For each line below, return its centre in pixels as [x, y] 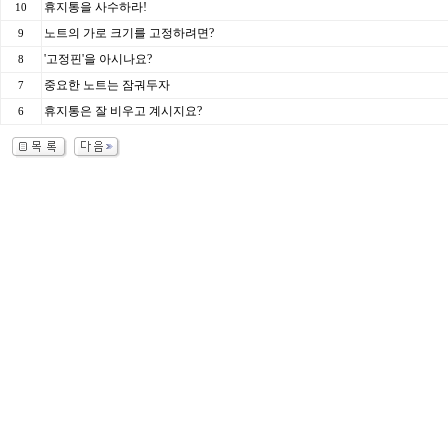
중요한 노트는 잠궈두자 [107, 85]
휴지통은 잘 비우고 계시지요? [123, 111]
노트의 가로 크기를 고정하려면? [129, 33]
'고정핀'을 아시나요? [98, 59]
